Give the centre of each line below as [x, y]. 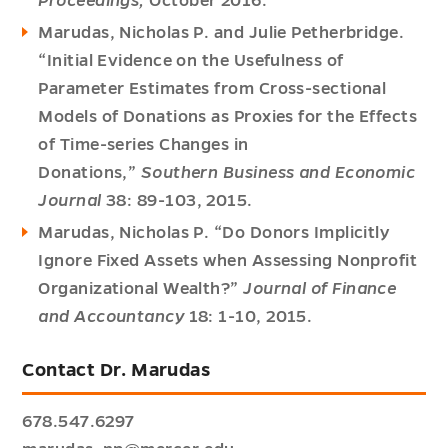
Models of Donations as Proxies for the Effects [228, 117]
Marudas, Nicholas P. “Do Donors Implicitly [214, 233]
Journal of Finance [320, 289]
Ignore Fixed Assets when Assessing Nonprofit [228, 261]
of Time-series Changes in [143, 145]
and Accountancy [113, 317]
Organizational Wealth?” [141, 289]
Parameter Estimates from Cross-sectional [212, 89]
